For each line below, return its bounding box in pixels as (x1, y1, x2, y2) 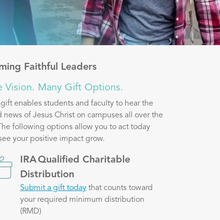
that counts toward (86, 184, 153, 192)
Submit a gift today (20, 184, 86, 192)
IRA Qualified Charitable (20, 155, 130, 165)
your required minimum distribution (20, 195, 144, 204)
